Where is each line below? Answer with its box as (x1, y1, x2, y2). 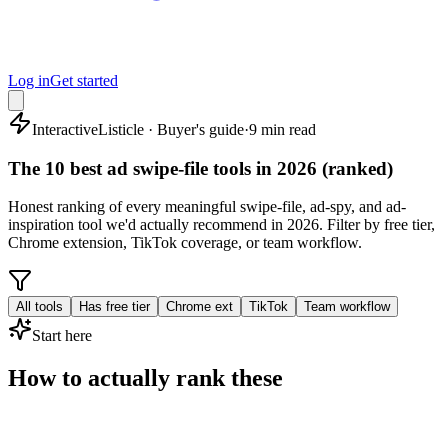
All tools (16, 299, 63, 315)
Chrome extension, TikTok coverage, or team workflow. (8, 234, 362, 252)
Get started (50, 72, 118, 89)
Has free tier (79, 299, 150, 315)
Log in (8, 72, 50, 89)
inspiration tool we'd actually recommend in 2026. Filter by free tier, (8, 216, 435, 234)
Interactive (32, 121, 98, 138)
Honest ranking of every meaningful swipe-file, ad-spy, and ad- (8, 198, 406, 216)
